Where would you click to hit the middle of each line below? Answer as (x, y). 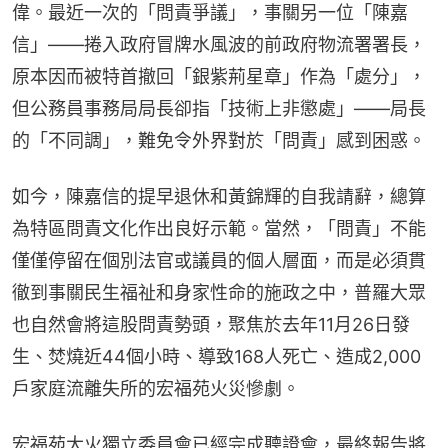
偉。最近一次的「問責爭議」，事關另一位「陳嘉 (210, 13)
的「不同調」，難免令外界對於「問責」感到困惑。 (219, 141)
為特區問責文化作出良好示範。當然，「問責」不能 (219, 229)
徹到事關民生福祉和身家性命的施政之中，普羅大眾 (219, 293)
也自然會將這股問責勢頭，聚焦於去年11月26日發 (211, 325)
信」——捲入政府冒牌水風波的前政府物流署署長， (219, 45)
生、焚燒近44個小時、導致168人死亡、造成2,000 (216, 357)
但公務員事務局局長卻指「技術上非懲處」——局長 (219, 109)
